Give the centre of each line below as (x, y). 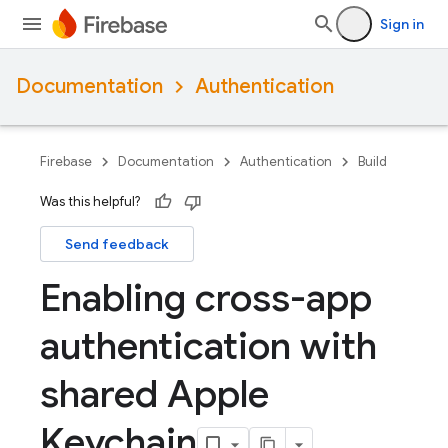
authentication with (208, 346)
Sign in (402, 24)
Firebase (66, 161)
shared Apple (154, 394)
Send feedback (117, 244)
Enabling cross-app (206, 298)
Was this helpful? (90, 201)
